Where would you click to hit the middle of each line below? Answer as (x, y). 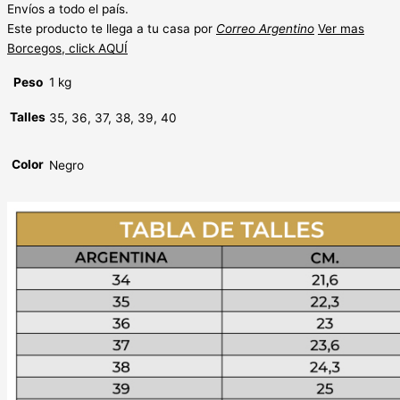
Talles (28, 117)
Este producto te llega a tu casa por (112, 28)
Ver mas (341, 28)
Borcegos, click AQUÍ (67, 48)
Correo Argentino (265, 28)
